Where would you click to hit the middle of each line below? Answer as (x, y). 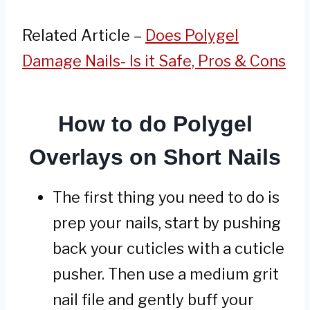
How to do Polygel (155, 124)
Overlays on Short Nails (155, 157)
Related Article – (84, 36)
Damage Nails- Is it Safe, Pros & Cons (154, 61)
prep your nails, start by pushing (167, 223)
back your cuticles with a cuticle (168, 249)
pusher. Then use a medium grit (166, 274)
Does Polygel (192, 36)
